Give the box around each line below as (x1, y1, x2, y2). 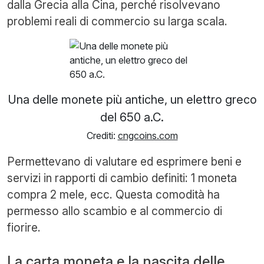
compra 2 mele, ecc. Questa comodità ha (7, 187, 220, 202)
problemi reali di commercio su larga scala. (7, 14, 227, 28)
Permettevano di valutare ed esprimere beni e (7, 154, 242, 169)
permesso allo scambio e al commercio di (7, 203, 222, 218)
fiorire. (7, 220, 41, 235)
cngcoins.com (117, 129, 178, 141)
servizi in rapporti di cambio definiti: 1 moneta (7, 170, 237, 185)
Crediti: (86, 129, 118, 141)
